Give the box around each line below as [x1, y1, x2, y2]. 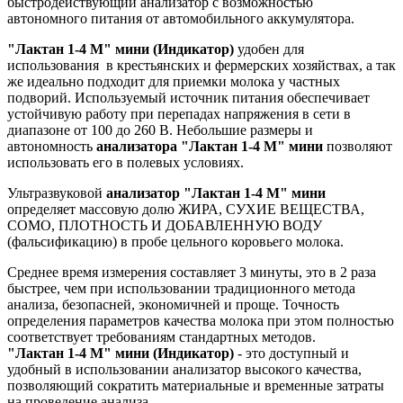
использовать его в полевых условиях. [7, 154, 244, 170]
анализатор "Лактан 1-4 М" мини [106, 184, 326, 201]
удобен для [237, 40, 304, 57]
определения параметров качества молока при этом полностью [7, 312, 394, 328]
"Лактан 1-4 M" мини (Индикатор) [7, 40, 237, 57]
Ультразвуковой [7, 184, 106, 201]
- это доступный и [234, 345, 349, 361]
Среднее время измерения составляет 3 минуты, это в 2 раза [7, 264, 376, 280]
